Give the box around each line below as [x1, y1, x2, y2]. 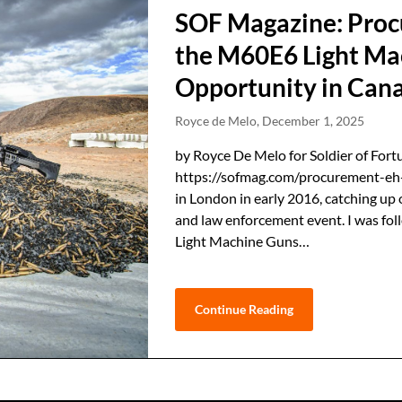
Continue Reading [195, 301, 294, 317]
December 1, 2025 [262, 113, 365, 128]
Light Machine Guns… [175, 232, 310, 249]
